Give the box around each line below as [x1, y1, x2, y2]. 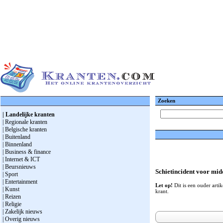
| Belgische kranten [2, 126, 47, 133]
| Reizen [2, 193, 21, 200]
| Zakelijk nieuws [2, 208, 42, 215]
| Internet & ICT [2, 156, 40, 163]
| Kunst [2, 186, 19, 193]
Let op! [155, 182, 173, 188]
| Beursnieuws [2, 163, 36, 170]
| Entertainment [2, 178, 37, 185]
